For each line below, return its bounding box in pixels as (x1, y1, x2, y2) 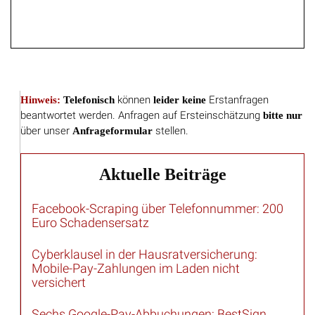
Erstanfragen (206, 84, 269, 97)
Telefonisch (63, 84, 115, 96)
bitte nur (263, 99, 303, 112)
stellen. (153, 115, 192, 128)
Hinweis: (20, 84, 64, 96)
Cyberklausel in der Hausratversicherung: (32, 236, 258, 252)
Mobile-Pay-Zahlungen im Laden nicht (32, 250, 240, 266)
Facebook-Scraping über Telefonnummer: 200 (32, 191, 284, 206)
